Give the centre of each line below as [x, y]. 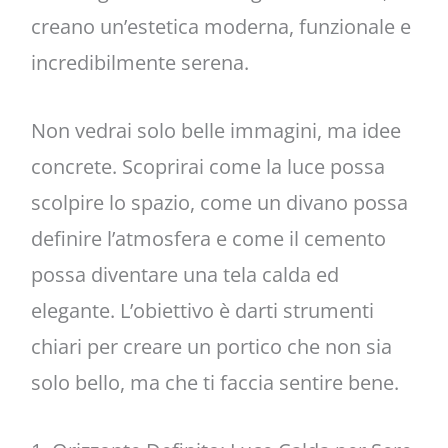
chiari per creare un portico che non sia [211, 346]
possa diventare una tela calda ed [184, 274]
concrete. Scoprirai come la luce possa [207, 166]
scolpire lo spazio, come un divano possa [219, 202]
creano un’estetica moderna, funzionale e [220, 26]
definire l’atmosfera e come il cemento [208, 238]
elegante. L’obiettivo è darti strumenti [202, 310]
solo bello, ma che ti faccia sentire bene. [214, 382]
